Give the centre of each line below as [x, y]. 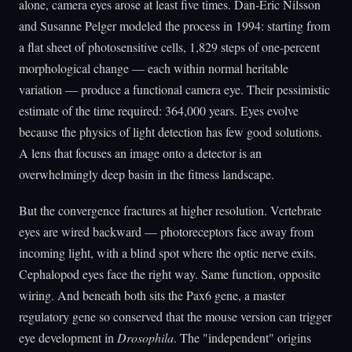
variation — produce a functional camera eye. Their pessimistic [174, 89]
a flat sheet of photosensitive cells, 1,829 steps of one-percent [169, 46]
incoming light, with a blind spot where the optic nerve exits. [168, 252]
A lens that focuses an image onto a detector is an [140, 152]
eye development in [68, 337]
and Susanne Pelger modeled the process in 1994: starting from [174, 25]
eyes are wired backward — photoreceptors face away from [166, 231]
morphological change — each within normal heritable [154, 68]
